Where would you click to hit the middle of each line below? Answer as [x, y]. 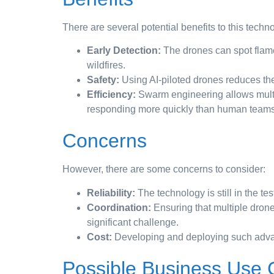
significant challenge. [133, 222]
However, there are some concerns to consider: [164, 169]
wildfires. [106, 65]
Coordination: [119, 207]
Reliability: [111, 193]
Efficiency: [111, 95]
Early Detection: [124, 51]
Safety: [103, 80]
